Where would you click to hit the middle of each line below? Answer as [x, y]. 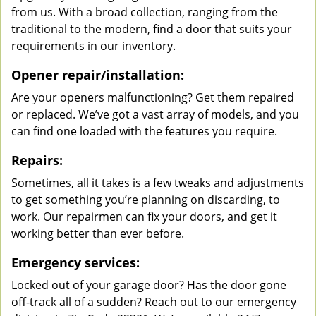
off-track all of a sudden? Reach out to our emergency [154, 302]
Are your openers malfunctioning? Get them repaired [153, 97]
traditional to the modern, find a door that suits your [152, 29]
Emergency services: [75, 262]
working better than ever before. [98, 233]
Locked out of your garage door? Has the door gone [149, 285]
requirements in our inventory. [93, 46]
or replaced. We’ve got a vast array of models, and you [155, 114]
